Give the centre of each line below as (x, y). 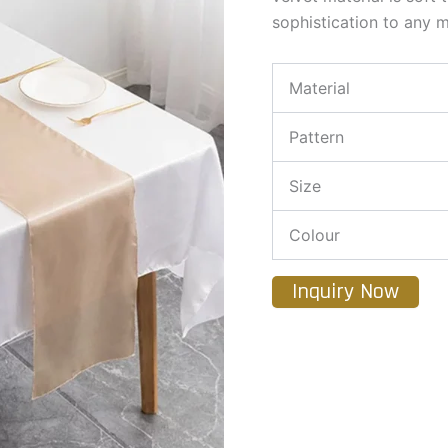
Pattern (316, 137)
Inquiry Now (345, 292)
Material (319, 88)
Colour (314, 235)
